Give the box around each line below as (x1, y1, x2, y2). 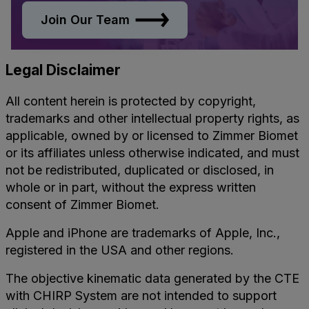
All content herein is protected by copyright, (6, 93, 256, 108)
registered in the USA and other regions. (6, 242, 234, 257)
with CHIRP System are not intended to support (6, 288, 277, 303)
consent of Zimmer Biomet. (6, 197, 159, 212)
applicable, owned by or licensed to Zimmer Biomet (6, 128, 298, 143)
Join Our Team (40, 12, 130, 28)
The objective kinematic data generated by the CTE (6, 270, 299, 286)
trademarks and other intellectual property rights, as (6, 110, 299, 126)
